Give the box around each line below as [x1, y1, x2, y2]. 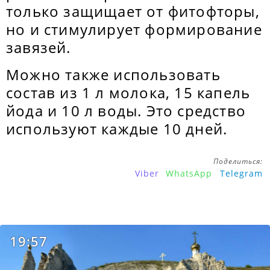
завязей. [6, 37, 71, 57]
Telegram [220, 168, 263, 179]
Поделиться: [213, 156, 263, 166]
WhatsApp [166, 168, 212, 179]
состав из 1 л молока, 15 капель [6, 83, 251, 102]
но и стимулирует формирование [6, 19, 262, 39]
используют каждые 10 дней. [6, 119, 228, 139]
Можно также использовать [6, 64, 221, 84]
